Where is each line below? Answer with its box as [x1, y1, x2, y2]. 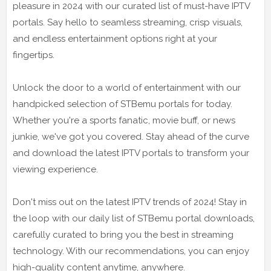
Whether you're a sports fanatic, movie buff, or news [13, 114, 235, 126]
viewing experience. [13, 163, 98, 175]
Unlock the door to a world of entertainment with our [13, 82, 241, 93]
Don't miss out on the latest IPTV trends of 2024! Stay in [13, 196, 247, 207]
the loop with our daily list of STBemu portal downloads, [13, 212, 255, 224]
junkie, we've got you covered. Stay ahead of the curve [13, 131, 249, 142]
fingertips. [13, 49, 54, 60]
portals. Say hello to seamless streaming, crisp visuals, [13, 16, 243, 28]
